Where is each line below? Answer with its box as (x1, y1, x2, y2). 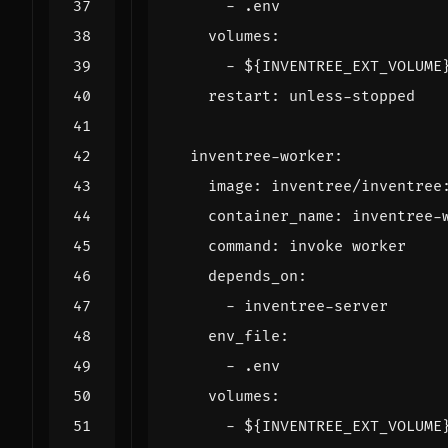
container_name (208, 206, 334, 226)
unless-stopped (289, 86, 415, 106)
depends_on (208, 266, 298, 286)
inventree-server (244, 296, 388, 316)
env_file (208, 326, 280, 346)
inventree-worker (190, 146, 334, 166)
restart (208, 86, 271, 106)
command (208, 236, 271, 256)
